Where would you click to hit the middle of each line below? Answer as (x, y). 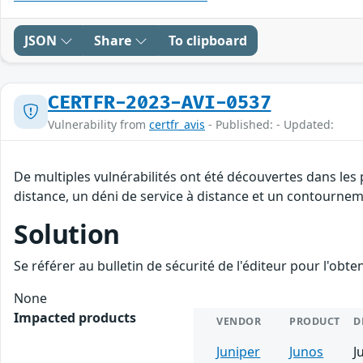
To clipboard (208, 40)
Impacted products (75, 317)
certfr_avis (177, 124)
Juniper (239, 351)
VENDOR (239, 321)
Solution (67, 233)
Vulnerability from (98, 124)
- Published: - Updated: (269, 124)
